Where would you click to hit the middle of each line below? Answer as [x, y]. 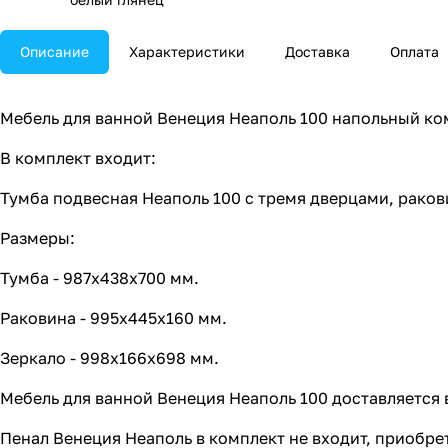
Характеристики [187, 52]
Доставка [317, 52]
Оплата [414, 52]
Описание [54, 52]
